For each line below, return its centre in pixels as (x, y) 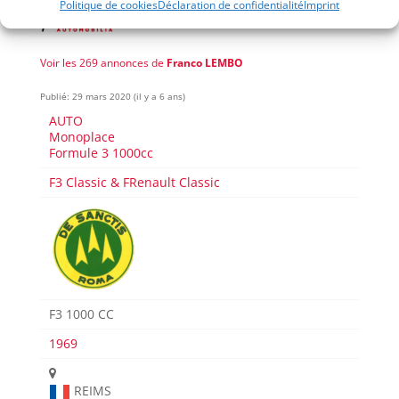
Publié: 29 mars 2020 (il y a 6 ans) (112, 96)
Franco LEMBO (204, 62)
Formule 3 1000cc (102, 152)
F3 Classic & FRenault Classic (135, 182)
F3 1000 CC (82, 313)
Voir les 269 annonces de (103, 62)
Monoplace (82, 136)
